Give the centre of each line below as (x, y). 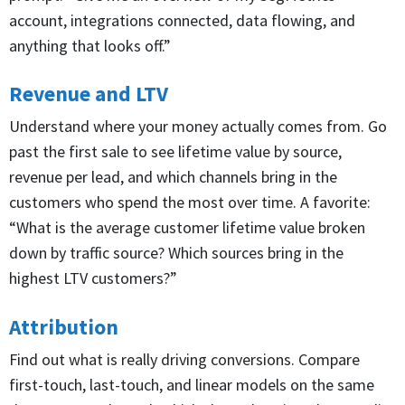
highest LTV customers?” (93, 278)
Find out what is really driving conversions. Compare (184, 359)
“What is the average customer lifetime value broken (187, 228)
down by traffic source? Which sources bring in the (176, 253)
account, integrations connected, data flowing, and (182, 20)
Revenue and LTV (89, 94)
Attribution (64, 327)
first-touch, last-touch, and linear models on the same (192, 385)
